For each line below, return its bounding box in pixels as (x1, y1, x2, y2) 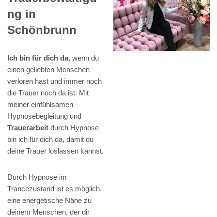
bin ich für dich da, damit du (7, 135, 93, 144)
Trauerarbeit (7, 124, 48, 132)
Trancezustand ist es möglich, (7, 185, 102, 193)
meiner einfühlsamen (7, 100, 73, 109)
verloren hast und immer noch (7, 77, 102, 86)
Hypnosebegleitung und (7, 112, 81, 121)
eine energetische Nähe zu (7, 196, 92, 205)
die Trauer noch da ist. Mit (7, 89, 89, 97)
